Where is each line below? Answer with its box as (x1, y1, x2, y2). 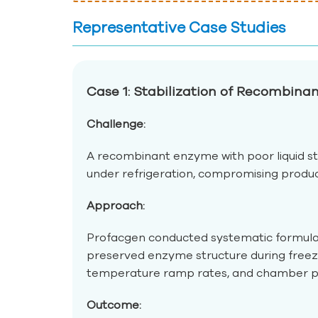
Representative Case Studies (72, 18, 286, 35)
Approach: (87, 198, 145, 212)
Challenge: (87, 116, 146, 130)
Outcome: (87, 297, 141, 311)
